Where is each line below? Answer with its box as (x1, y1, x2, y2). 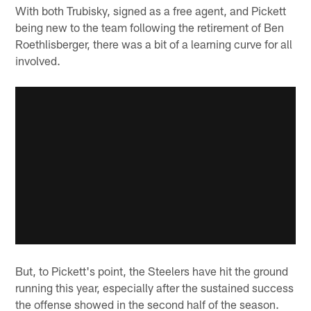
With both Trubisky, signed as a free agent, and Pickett (15, 3, 287, 17)
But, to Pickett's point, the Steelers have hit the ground (15, 264, 289, 278)
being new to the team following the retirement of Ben (15, 19, 285, 34)
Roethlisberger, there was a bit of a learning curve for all (15, 36, 293, 51)
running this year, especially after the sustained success (15, 280, 294, 295)
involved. (15, 53, 61, 67)
